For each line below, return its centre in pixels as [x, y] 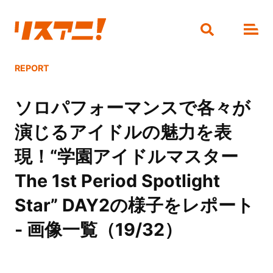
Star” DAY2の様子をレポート [134, 205]
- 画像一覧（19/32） [98, 230]
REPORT [32, 68]
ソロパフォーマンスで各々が [132, 108]
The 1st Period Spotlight [117, 181]
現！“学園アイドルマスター [126, 157]
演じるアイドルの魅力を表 [123, 132]
